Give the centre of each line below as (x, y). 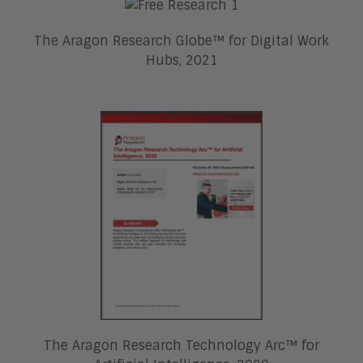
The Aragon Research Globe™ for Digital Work (181, 41)
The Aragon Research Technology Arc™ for (181, 346)
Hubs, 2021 (181, 60)
